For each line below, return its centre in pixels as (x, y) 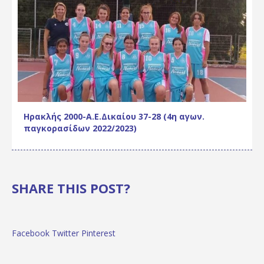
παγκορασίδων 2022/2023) (80, 128)
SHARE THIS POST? (71, 188)
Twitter (65, 233)
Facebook (31, 233)
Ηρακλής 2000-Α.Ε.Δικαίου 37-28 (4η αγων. (114, 116)
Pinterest (98, 233)
